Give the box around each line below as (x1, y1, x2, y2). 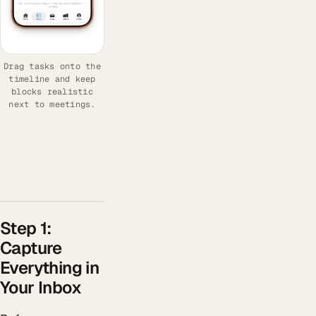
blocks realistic (11, 85, 93, 97)
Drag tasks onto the (4, 60, 101, 72)
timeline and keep (8, 73, 96, 85)
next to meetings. (8, 98, 96, 110)
